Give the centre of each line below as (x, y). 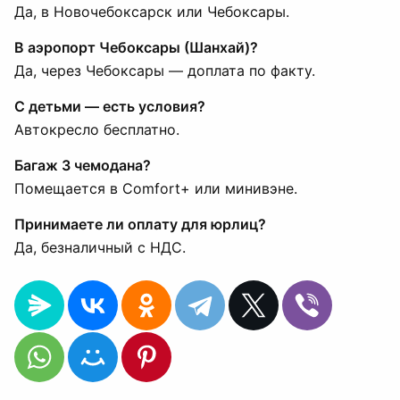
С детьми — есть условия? (110, 106)
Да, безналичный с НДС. (100, 247)
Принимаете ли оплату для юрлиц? (140, 224)
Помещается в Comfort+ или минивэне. (156, 188)
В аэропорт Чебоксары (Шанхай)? (136, 47)
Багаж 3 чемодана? (83, 165)
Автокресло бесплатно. (97, 129)
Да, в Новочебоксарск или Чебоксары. (152, 12)
